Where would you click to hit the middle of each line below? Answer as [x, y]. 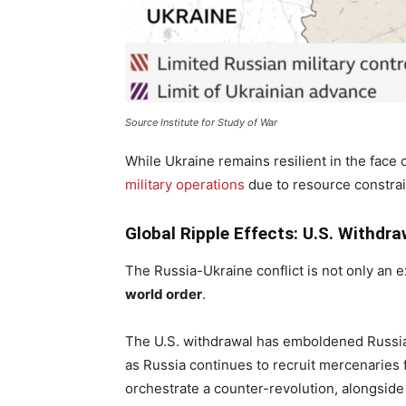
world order [164, 295]
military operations [185, 185]
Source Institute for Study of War [201, 123]
